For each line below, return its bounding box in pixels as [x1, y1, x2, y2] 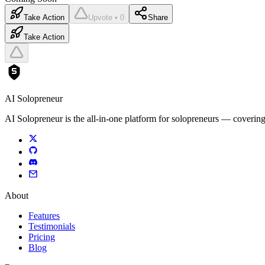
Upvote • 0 [88, 13, 124, 22]
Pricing [28, 232, 55, 243]
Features [28, 211, 60, 221]
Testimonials [28, 221, 75, 232]
